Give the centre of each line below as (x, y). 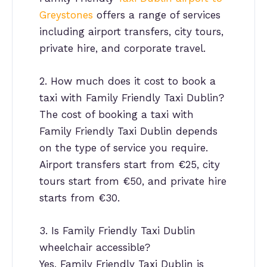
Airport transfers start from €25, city (130, 165)
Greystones (66, 15)
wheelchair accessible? (95, 248)
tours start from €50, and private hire (133, 181)
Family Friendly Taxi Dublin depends (128, 131)
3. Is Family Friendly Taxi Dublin (117, 231)
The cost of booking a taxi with (117, 115)
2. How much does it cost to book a (128, 81)
